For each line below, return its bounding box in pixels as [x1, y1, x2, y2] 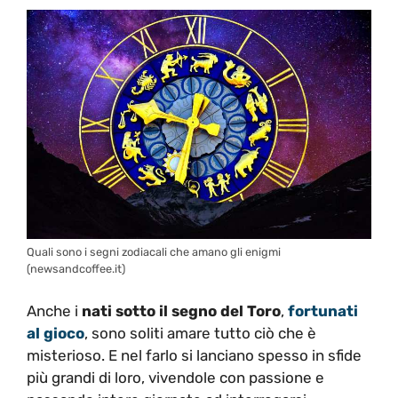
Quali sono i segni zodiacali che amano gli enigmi [27, 245, 281, 259]
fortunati [288, 301, 358, 320]
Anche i [27, 301, 82, 320]
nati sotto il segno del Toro [82, 301, 281, 320]
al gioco [27, 323, 84, 342]
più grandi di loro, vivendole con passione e [27, 368, 324, 386]
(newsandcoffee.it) [27, 262, 125, 276]
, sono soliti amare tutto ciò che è [84, 323, 316, 342]
